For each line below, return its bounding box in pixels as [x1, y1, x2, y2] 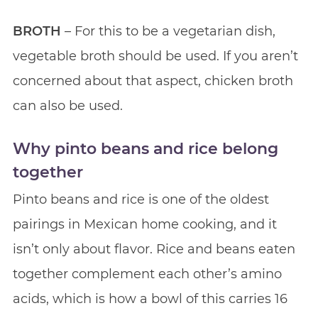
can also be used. [12, 97, 123, 114]
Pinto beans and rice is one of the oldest [12, 191, 269, 207]
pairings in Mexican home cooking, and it [12, 216, 277, 232]
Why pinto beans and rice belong [12, 138, 278, 158]
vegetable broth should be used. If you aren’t [12, 48, 298, 64]
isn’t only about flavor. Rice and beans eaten [12, 241, 295, 257]
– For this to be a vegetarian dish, [60, 23, 275, 39]
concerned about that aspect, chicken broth [12, 72, 293, 89]
